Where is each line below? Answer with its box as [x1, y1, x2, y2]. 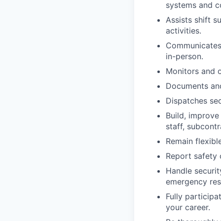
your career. [166, 202, 210, 212]
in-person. [166, 51, 203, 61]
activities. [166, 25, 201, 36]
